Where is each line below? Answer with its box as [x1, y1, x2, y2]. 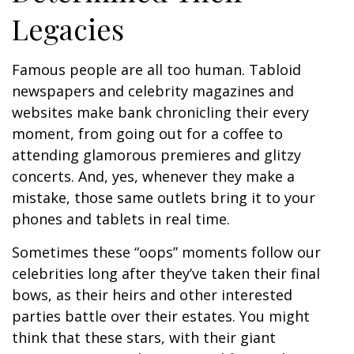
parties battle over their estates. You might [12, 307, 310, 326]
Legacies [12, 9, 145, 47]
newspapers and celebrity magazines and [12, 81, 294, 100]
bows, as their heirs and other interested [12, 285, 292, 304]
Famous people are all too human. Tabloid [12, 60, 301, 79]
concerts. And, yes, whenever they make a [12, 167, 295, 186]
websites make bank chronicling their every [12, 103, 309, 122]
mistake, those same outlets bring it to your [12, 188, 315, 207]
